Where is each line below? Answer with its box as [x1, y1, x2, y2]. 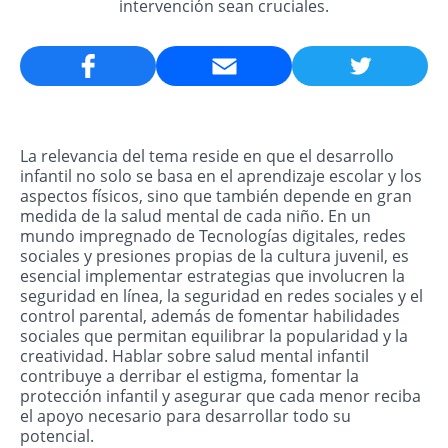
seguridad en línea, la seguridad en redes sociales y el [20, 285, 423, 308]
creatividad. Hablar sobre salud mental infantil [20, 345, 369, 368]
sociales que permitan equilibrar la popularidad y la [20, 325, 408, 348]
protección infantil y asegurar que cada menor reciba [20, 385, 421, 408]
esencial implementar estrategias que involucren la [20, 265, 405, 288]
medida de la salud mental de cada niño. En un [20, 205, 371, 228]
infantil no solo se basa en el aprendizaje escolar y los [20, 165, 422, 188]
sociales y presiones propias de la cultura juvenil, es [20, 245, 409, 268]
